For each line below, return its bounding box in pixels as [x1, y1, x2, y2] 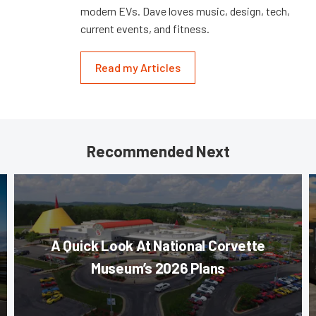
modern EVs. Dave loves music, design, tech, [80, 4, 290, 18]
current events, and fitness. [80, 22, 209, 36]
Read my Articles [95, 61, 181, 75]
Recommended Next [86, 142, 230, 161]
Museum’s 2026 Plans [90, 259, 226, 277]
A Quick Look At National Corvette [50, 236, 266, 255]
